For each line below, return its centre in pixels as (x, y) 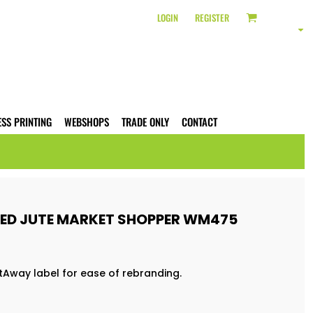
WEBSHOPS (87, 122)
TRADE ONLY (145, 122)
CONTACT (199, 122)
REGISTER (212, 17)
